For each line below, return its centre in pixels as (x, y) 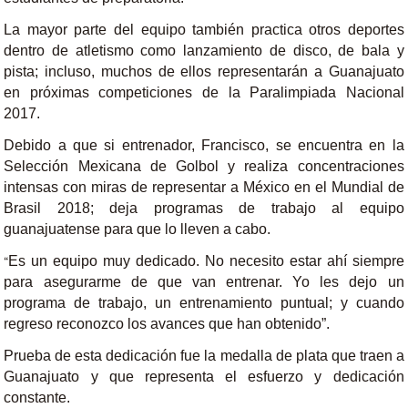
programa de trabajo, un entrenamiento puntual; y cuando (204, 303)
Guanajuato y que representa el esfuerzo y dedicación (204, 377)
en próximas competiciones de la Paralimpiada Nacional (204, 92)
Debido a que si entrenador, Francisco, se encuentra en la (204, 145)
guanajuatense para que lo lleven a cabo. (138, 229)
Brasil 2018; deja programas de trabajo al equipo (204, 208)
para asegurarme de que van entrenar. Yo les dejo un (204, 282)
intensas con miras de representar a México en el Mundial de (204, 187)
